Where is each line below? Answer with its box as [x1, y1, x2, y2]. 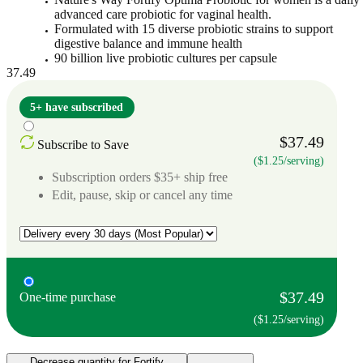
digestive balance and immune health [54, 36, 243, 50]
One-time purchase [19, 289, 116, 304]
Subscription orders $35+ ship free [52, 169, 228, 184]
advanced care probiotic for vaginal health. [54, 6, 272, 21]
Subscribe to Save [37, 137, 129, 152]
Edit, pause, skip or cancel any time [52, 187, 233, 202]
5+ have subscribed [30, 100, 124, 113]
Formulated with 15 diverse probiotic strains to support [54, 21, 334, 36]
